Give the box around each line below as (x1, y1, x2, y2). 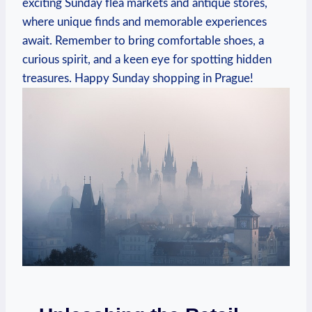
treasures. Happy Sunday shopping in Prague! (22, 72, 253, 84)
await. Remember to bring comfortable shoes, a (22, 34, 264, 47)
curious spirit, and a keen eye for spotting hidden (22, 53, 272, 65)
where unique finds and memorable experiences (22, 15, 267, 28)
